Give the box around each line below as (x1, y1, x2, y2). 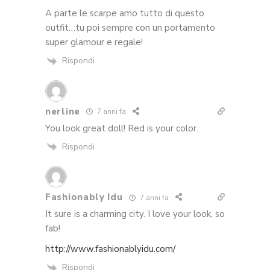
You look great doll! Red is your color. (45, 122, 198, 134)
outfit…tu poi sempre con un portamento (45, 22, 215, 34)
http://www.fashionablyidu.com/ (45, 243, 175, 256)
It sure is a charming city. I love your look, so (45, 208, 225, 221)
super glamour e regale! (45, 36, 143, 49)
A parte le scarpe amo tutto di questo (45, 7, 204, 20)
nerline (45, 105, 80, 118)
